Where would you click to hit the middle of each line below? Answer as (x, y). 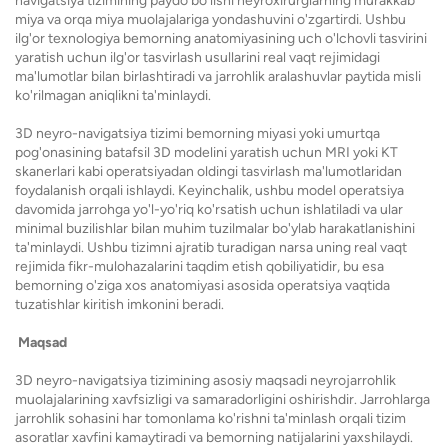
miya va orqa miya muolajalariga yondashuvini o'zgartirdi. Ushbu (210, 19)
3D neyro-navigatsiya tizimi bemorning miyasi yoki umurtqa (197, 133)
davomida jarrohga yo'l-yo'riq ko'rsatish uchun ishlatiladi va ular (209, 209)
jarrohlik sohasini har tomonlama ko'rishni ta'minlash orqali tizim (210, 418)
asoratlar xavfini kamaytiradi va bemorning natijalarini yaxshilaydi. (214, 437)
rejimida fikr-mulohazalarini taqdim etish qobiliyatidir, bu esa (199, 266)
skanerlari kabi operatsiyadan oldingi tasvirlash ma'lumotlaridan (208, 171)
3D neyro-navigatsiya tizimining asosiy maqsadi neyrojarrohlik (205, 380)
